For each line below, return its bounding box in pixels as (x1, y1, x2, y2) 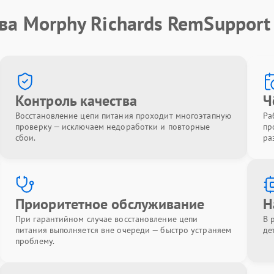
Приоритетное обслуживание (15, 194, 205, 213)
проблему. (15, 235, 54, 246)
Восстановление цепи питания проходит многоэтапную (15, 110, 231, 121)
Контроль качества (15, 91, 137, 110)
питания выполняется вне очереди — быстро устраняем (15, 224, 232, 235)
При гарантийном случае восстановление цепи (15, 213, 198, 224)
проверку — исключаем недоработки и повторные (15, 121, 210, 132)
